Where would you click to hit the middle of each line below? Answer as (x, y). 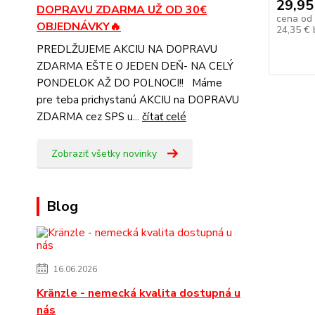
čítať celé (164, 117)
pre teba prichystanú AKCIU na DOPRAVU (138, 100)
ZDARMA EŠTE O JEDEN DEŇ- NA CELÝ (135, 66)
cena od (294, 19)
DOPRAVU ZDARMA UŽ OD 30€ (122, 10)
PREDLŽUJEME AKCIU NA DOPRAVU (127, 50)
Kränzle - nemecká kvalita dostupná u (139, 294)
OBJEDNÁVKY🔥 (79, 27)
